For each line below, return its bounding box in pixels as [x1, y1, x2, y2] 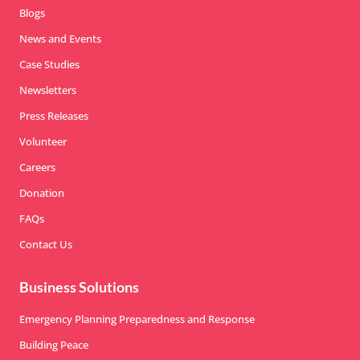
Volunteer [19, 134, 67, 149]
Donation [19, 186, 64, 200]
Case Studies [19, 57, 80, 72]
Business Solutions [19, 278, 139, 296]
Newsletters [19, 83, 76, 97]
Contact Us [19, 237, 72, 252]
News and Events [19, 31, 101, 46]
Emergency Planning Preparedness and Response [19, 312, 255, 326]
